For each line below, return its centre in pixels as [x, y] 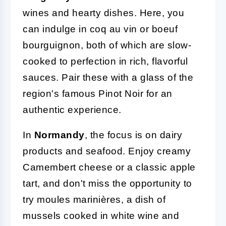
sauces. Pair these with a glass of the [108, 77]
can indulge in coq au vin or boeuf [100, 29]
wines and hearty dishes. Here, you [103, 13]
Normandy [59, 135]
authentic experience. [72, 109]
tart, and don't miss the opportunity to [107, 183]
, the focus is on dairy [133, 135]
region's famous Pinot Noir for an [98, 93]
